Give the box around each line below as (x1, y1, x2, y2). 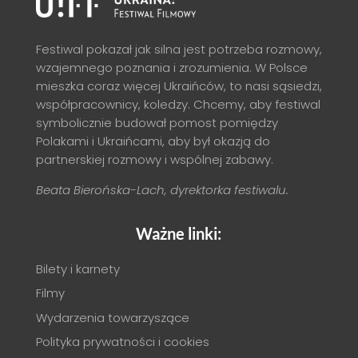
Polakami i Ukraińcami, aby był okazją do (35, 132, 270, 149)
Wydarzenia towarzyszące (35, 308, 189, 326)
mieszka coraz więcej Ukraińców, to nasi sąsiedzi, (35, 77, 322, 94)
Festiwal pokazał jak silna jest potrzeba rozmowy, (35, 40, 322, 58)
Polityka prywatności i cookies (35, 333, 209, 351)
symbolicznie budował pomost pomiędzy (35, 113, 278, 131)
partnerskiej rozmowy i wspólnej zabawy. (35, 150, 273, 168)
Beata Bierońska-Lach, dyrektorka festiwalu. (35, 181, 288, 198)
